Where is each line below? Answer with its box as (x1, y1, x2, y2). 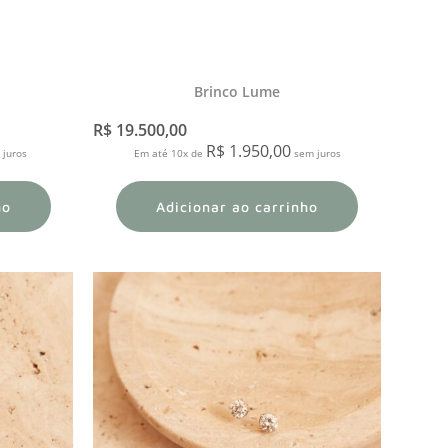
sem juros (290, 145, 341, 160)
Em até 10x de (133, 145, 206, 160)
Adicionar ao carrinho (156, 197, 319, 215)
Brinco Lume (194, 81, 281, 101)
